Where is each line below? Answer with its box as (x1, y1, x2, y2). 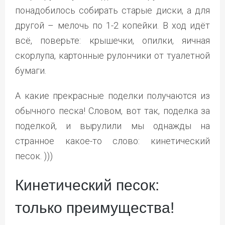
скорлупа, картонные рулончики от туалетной (15, 50, 210, 61)
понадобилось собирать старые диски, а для (15, 5, 210, 16)
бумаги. (15, 65, 46, 76)
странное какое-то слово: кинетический (15, 135, 210, 146)
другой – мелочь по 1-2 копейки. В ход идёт (15, 20, 210, 31)
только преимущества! (15, 199, 174, 216)
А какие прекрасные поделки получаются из (15, 90, 210, 101)
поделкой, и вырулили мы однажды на (15, 120, 210, 131)
